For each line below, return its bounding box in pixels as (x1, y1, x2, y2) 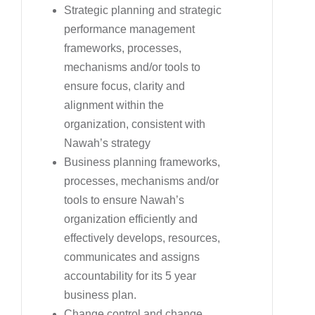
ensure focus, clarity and (64, 79, 185, 92)
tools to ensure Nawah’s (64, 193, 184, 206)
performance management (64, 22, 195, 35)
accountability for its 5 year (64, 269, 196, 282)
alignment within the (64, 98, 164, 111)
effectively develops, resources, (64, 231, 220, 244)
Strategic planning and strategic (64, 4, 221, 16)
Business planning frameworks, (64, 155, 220, 168)
